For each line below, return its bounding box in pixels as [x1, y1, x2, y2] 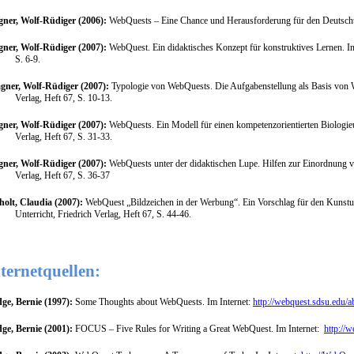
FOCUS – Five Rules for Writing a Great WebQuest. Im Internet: [72, 323, 324, 335]
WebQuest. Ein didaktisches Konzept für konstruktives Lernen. [106, 41, 347, 53]
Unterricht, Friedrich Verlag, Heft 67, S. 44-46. [14, 208, 191, 220]
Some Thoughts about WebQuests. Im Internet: [74, 296, 253, 308]
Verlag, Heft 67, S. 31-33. [14, 130, 112, 142]
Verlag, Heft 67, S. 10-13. [14, 92, 112, 104]
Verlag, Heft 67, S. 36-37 [14, 169, 110, 181]
